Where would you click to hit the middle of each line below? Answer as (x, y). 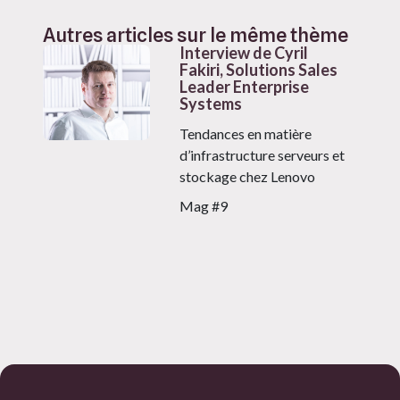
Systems (211, 104)
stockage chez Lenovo (248, 177)
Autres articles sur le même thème (196, 35)
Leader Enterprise (245, 87)
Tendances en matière (246, 134)
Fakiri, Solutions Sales (259, 70)
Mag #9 (204, 206)
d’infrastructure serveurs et (262, 155)
